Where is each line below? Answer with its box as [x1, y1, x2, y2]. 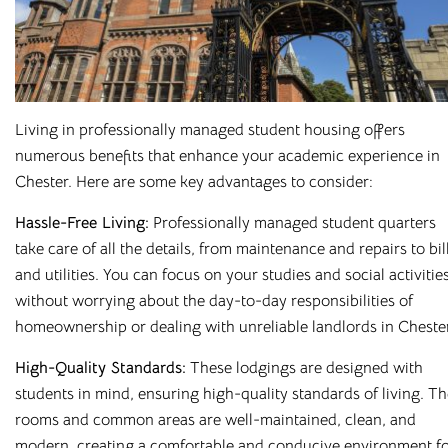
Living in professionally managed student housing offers [15, 119, 405, 140]
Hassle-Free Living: [15, 212, 149, 233]
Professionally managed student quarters [149, 212, 436, 233]
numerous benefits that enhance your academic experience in [15, 145, 440, 166]
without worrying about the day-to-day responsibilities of [15, 290, 413, 311]
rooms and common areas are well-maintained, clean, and [15, 409, 416, 430]
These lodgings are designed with [186, 357, 423, 378]
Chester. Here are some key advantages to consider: [15, 171, 373, 192]
